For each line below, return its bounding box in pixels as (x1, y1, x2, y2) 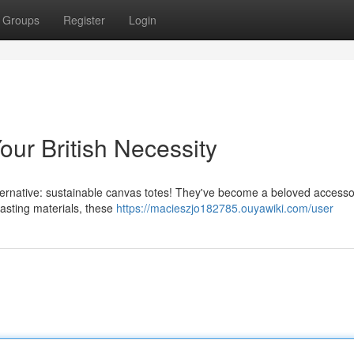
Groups (2, 12, 40, 28)
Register (63, 12, 105, 28)
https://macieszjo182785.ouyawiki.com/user (116, 200, 333, 216)
